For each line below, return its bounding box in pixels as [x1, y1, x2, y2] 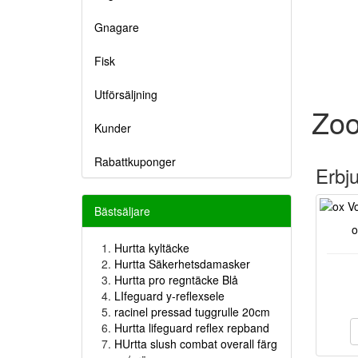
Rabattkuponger [94, 153, 176, 169]
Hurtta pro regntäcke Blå [114, 272, 238, 288]
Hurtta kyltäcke [114, 240, 189, 256]
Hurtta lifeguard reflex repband [114, 320, 269, 336]
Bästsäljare [94, 203, 150, 219]
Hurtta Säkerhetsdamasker [114, 256, 250, 272]
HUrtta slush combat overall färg [114, 336, 277, 352]
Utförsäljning [94, 86, 157, 102]
